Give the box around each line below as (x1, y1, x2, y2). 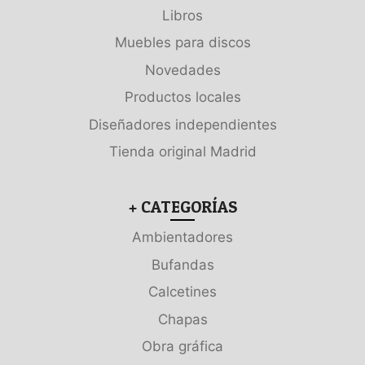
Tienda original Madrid (108, 143, 257, 161)
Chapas (157, 310, 208, 328)
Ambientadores (132, 229, 233, 246)
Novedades (144, 61, 221, 78)
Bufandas (151, 256, 214, 273)
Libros (162, 7, 203, 24)
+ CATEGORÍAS (128, 197, 237, 218)
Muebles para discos (114, 34, 251, 51)
